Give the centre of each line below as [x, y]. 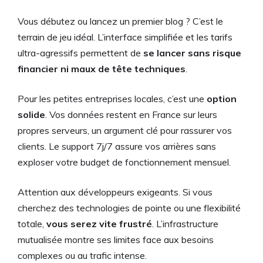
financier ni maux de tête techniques [102, 69]
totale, [32, 224]
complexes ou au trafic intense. [82, 256]
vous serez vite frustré [99, 224]
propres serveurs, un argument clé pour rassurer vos [125, 131]
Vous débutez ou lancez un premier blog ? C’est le [120, 21]
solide [31, 115]
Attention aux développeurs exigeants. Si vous [115, 192]
